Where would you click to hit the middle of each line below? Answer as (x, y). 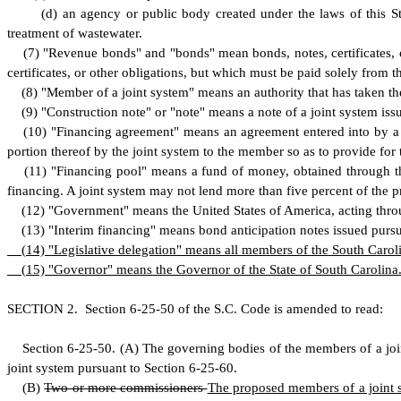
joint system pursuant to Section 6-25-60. (122, 368)
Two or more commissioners (126, 388)
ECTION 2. (50, 309)
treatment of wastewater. (75, 33)
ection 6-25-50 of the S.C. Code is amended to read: (238, 309)
